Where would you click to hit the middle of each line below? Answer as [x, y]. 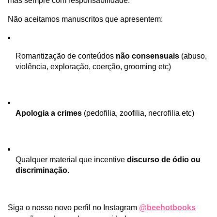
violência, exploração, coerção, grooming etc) [93, 67]
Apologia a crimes [49, 113]
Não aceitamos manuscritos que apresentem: [85, 19]
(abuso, [193, 56]
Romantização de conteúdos [66, 56]
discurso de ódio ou [164, 160]
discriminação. [42, 170]
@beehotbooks [167, 208]
